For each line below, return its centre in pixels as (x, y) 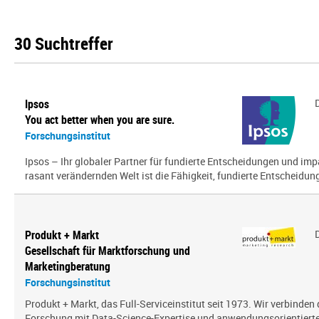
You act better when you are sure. (100, 120)
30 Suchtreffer (64, 43)
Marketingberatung (68, 266)
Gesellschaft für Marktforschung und (108, 251)
